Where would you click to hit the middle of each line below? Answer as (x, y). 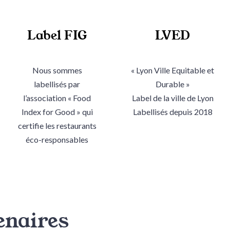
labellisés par (57, 84)
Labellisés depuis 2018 (172, 111)
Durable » (172, 84)
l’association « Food (57, 98)
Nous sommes (57, 70)
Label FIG (57, 35)
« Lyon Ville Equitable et (173, 70)
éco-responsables (57, 139)
